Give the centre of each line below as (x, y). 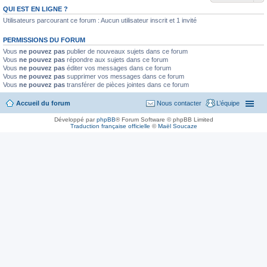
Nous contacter (179, 103)
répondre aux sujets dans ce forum (117, 60)
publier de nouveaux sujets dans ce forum (126, 51)
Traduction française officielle (110, 126)
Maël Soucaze (177, 126)
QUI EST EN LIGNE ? (35, 9)
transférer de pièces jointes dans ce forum (127, 85)
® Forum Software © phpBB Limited (164, 119)
